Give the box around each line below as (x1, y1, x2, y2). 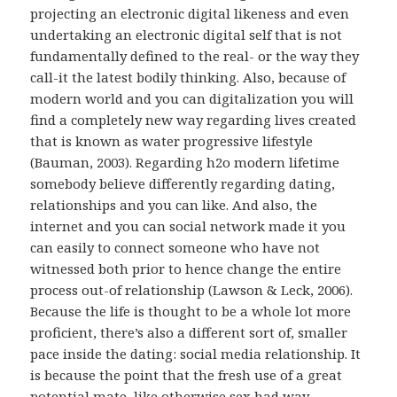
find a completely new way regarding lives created (30, 111, 357, 129)
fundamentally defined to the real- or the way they (30, 47, 360, 66)
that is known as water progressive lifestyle (30, 132, 314, 151)
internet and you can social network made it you (30, 217, 346, 236)
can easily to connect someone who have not (30, 238, 321, 257)
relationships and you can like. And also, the (30, 196, 318, 214)
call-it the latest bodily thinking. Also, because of (30, 68, 346, 87)
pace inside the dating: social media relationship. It (30, 345, 362, 363)
